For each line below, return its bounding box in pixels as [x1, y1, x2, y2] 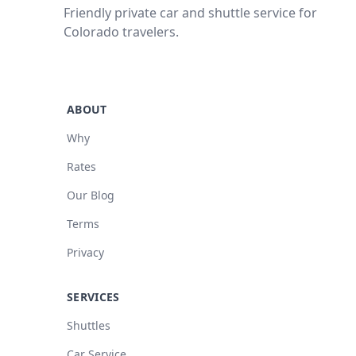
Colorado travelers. [64, 23, 179, 41]
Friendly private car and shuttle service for [64, 4, 317, 21]
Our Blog [67, 188, 114, 203]
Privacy [67, 245, 104, 260]
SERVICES [67, 289, 120, 304]
